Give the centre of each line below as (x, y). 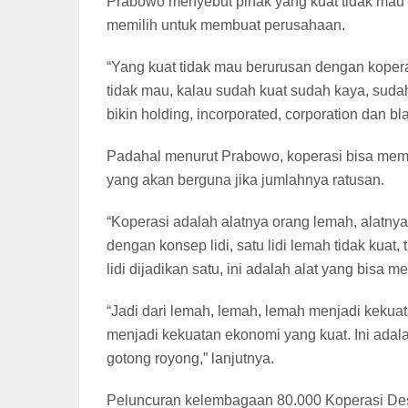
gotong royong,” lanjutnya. (190, 358)
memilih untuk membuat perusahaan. (226, 25)
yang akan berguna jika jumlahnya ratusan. (245, 179)
